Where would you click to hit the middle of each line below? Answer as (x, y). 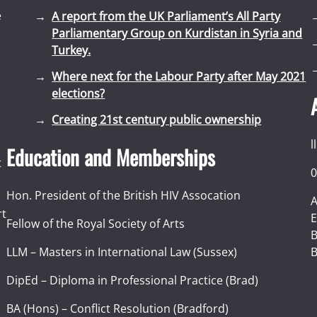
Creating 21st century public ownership (157, 119)
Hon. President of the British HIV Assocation (124, 195)
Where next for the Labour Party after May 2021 (179, 77)
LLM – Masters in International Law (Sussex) (122, 252)
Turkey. (71, 51)
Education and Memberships (111, 157)
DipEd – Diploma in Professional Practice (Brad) (133, 280)
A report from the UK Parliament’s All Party (166, 17)
